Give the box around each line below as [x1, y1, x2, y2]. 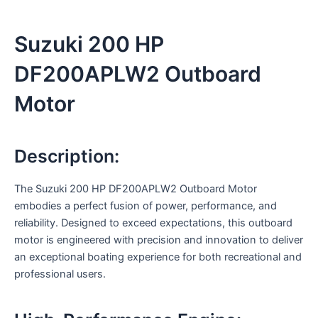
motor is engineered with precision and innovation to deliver [14, 233, 303, 246]
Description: [14, 146, 119, 168]
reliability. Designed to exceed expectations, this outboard [14, 216, 292, 229]
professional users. [14, 267, 106, 280]
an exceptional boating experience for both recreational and [14, 250, 302, 263]
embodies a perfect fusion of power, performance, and [14, 199, 277, 212]
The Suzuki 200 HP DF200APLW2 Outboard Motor [14, 182, 257, 195]
